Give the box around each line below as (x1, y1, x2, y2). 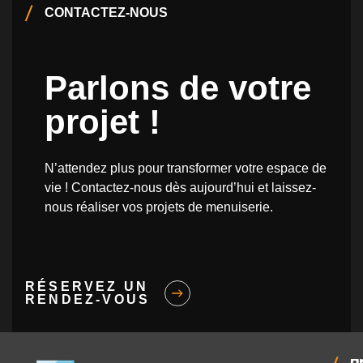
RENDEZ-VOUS (25, 293, 151, 307)
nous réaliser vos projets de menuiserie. (45, 199, 273, 214)
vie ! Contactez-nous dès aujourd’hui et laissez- (45, 180, 316, 194)
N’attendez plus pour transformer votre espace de (45, 160, 327, 175)
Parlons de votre (45, 68, 311, 107)
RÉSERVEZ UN (25, 280, 149, 294)
